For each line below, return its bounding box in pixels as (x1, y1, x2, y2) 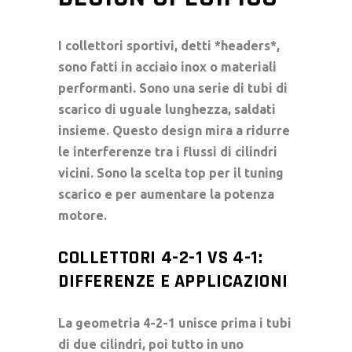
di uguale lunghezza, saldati (101, 101, 276, 116)
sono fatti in (58, 59, 135, 74)
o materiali (207, 59, 277, 74)
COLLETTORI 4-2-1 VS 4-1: (58, 245, 263, 269)
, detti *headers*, (174, 38, 280, 53)
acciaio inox (135, 59, 207, 74)
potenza (224, 186, 274, 201)
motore (58, 207, 104, 222)
